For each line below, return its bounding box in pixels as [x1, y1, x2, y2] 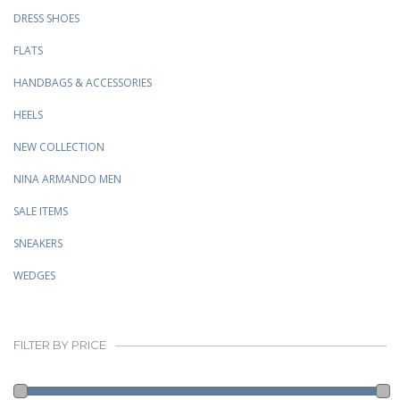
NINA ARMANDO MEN [13, 171, 121, 187]
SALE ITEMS [13, 204, 68, 220]
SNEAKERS [13, 236, 62, 252]
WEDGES [13, 268, 55, 284]
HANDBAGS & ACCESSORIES [13, 75, 152, 91]
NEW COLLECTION [13, 139, 104, 155]
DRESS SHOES [13, 11, 79, 27]
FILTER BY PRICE [13, 337, 106, 353]
